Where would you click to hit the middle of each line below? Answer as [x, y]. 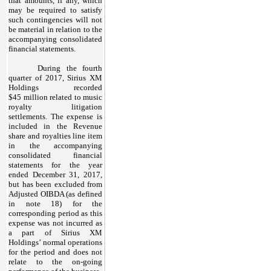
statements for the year [55, 165]
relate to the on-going [55, 261]
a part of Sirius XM [55, 232]
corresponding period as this [55, 213]
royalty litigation [55, 106]
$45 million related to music [55, 97]
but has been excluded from [55, 184]
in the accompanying [55, 145]
